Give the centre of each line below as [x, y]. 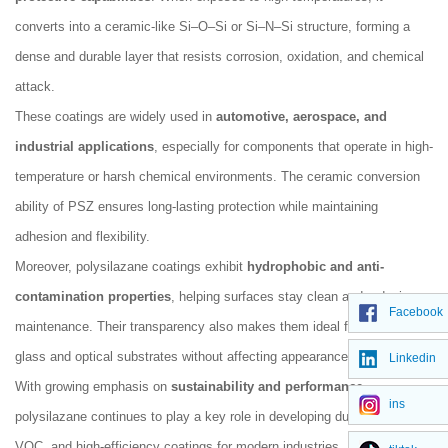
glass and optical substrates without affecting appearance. [183, 356]
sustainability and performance [267, 386]
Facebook [416, 311]
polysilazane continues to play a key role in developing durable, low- [211, 416]
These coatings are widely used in [115, 116]
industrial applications [84, 146]
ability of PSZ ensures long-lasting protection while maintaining [196, 206]
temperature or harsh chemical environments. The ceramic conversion [217, 176]
